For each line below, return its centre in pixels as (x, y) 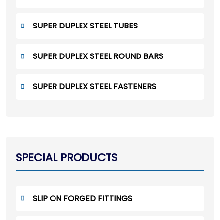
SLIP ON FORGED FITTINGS (82, 198)
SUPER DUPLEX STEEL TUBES (85, 26)
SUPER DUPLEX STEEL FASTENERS (95, 87)
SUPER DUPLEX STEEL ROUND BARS (98, 56)
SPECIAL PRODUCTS (67, 158)
